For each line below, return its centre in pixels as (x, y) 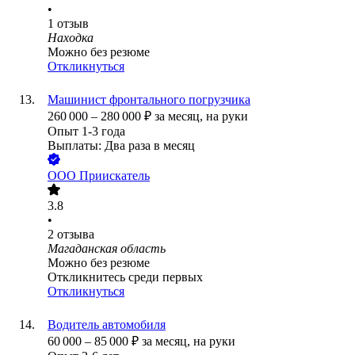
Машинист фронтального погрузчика (149, 100)
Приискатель (115, 176)
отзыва (76, 235)
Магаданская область (107, 249)
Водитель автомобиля (107, 325)
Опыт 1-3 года (86, 132)
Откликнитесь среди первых (125, 277)
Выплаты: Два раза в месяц (121, 146)
